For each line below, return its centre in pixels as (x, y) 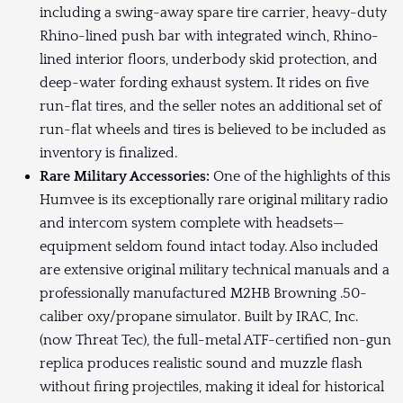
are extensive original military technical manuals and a (215, 270)
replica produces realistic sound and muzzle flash (201, 364)
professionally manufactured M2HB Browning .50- (203, 294)
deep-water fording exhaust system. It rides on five (204, 83)
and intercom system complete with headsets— (192, 224)
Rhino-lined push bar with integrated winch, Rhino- (209, 36)
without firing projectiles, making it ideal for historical (212, 387)
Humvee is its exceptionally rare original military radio (214, 200)
